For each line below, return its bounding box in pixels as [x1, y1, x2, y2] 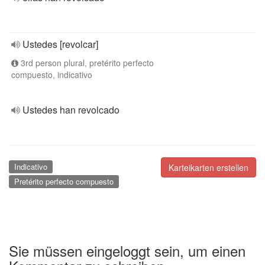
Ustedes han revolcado [22, 103, 119, 117]
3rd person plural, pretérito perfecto [18, 57, 154, 69]
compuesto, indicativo [11, 69, 92, 80]
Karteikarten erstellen [169, 161, 248, 173]
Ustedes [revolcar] [22, 37, 98, 51]
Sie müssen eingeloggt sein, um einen [9, 240, 245, 261]
